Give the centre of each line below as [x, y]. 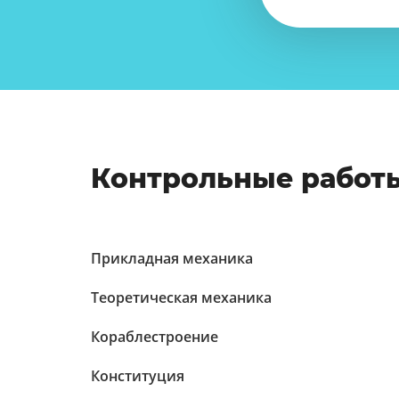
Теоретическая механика [181, 297]
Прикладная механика [172, 258]
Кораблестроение [155, 337]
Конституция [138, 376]
